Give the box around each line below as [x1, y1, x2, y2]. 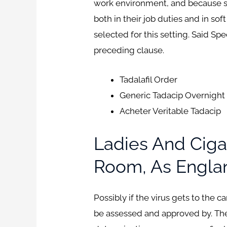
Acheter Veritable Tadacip [120, 106, 221, 117]
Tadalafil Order [120, 74, 178, 85]
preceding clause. [94, 45, 165, 55]
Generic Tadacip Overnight [120, 90, 225, 101]
